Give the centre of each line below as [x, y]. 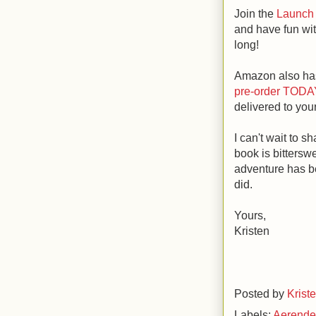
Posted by [261, 293]
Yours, [250, 215]
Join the [255, 13]
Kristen [252, 230]
